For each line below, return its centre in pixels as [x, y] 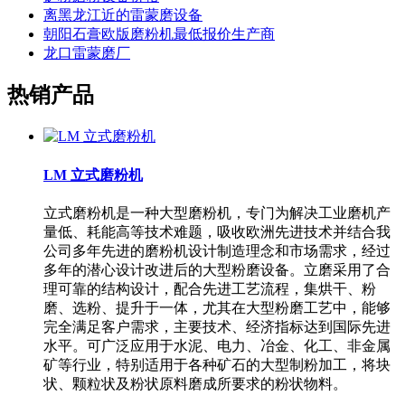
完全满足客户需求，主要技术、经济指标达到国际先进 [217, 326]
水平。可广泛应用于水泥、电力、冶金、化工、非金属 [217, 345]
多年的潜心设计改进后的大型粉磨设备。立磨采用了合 [217, 269]
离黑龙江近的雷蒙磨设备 [123, 14]
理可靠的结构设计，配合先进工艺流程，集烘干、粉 [210, 288]
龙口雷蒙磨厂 [87, 52]
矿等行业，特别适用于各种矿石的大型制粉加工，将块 [217, 364]
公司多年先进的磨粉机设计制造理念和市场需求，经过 [217, 250]
